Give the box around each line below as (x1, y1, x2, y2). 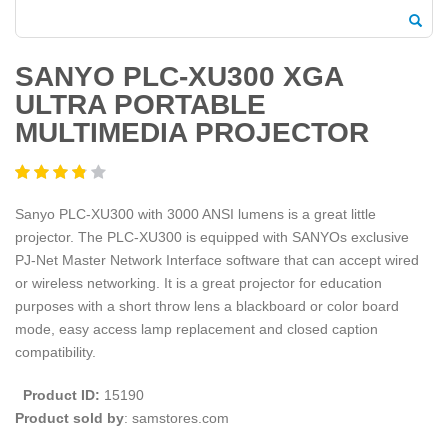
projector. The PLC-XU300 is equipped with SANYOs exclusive (15, 228, 409, 245)
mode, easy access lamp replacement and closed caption (15, 320, 378, 337)
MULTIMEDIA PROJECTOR (15, 117, 369, 149)
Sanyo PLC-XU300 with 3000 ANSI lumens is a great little (15, 205, 376, 222)
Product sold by (15, 409, 124, 426)
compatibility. (15, 343, 96, 360)
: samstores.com (124, 409, 229, 426)
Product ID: (23, 386, 100, 403)
